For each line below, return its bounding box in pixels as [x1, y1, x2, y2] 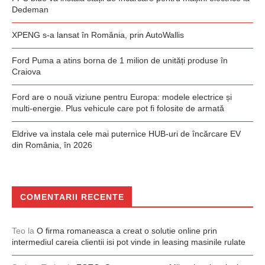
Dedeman [12, 5, 49, 14]
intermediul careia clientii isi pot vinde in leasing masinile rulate [12, 237, 245, 247]
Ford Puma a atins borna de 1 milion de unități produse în [12, 56, 228, 65]
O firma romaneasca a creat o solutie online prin [37, 226, 217, 235]
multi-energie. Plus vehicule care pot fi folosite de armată [12, 104, 224, 113]
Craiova [12, 67, 41, 76]
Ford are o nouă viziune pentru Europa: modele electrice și [12, 92, 232, 102]
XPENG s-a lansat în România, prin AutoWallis [12, 30, 184, 40]
